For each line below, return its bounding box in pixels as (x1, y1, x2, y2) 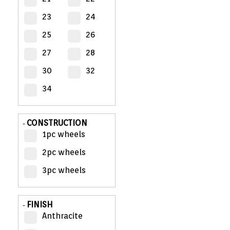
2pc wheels (42, 147, 86, 157)
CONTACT (10, 94, 38, 102)
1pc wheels (42, 129, 85, 139)
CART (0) (10, 65, 35, 73)
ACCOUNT (10, 29, 38, 36)
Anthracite (42, 211, 83, 221)
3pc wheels (42, 165, 86, 175)
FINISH (27, 200, 53, 209)
